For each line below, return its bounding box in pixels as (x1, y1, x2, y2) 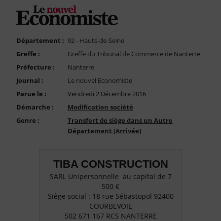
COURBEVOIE (89, 201, 132, 211)
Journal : (16, 76, 43, 85)
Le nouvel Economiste (67, 76, 132, 85)
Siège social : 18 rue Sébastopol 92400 (47, 191, 174, 201)
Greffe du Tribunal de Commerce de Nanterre (67, 49, 200, 59)
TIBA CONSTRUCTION (53, 158, 168, 171)
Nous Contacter (4, 16, 57, 26)
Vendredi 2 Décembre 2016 (67, 89, 146, 99)
